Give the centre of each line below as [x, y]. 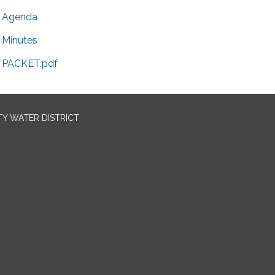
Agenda [20, 17]
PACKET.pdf [30, 64]
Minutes [20, 40]
